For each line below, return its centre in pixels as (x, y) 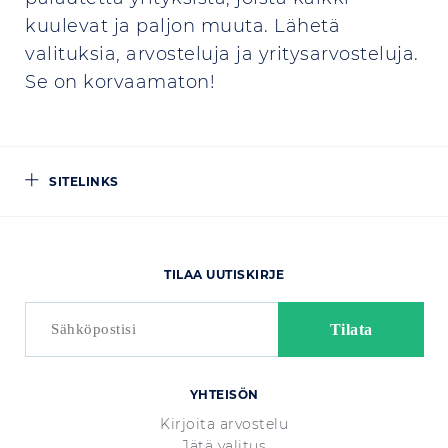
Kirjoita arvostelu (224, 424)
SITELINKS (84, 181)
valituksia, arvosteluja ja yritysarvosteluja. (222, 54)
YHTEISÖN (224, 394)
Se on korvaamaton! (120, 82)
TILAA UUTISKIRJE (224, 274)
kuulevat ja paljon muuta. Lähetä (182, 26)
